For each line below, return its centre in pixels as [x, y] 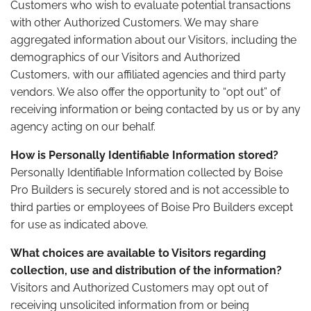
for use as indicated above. [79, 225]
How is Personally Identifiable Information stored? [144, 155]
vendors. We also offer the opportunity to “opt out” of [145, 92]
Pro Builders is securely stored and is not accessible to [150, 190]
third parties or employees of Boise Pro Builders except [152, 208]
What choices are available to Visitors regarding [138, 253]
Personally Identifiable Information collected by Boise [146, 173]
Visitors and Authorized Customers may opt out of [139, 288]
